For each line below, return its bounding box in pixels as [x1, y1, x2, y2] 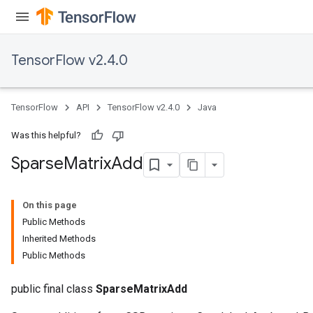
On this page [22, 200, 77, 210]
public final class [11, 282, 96, 296]
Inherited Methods [22, 233, 96, 244]
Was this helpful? [11, 130, 81, 140]
